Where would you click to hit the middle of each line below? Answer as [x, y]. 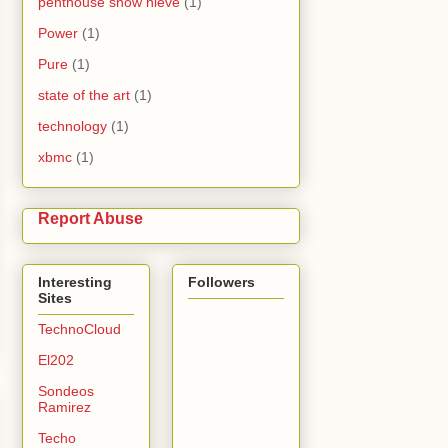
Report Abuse [90, 218]
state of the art [84, 95]
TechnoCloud [79, 328]
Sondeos [66, 390]
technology [72, 126]
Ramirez [64, 406]
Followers [221, 281]
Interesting [75, 281]
